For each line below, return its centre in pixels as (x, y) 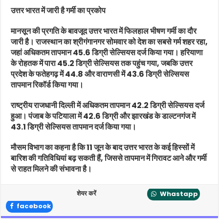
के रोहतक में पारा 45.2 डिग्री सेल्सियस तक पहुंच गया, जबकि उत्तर (102, 63)
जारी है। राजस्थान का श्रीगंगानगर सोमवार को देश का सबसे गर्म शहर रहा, (109, 42)
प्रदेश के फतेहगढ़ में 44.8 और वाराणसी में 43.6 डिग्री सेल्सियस (100, 74)
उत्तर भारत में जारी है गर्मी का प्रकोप (58, 10)
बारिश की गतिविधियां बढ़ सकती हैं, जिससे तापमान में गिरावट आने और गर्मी (109, 158)
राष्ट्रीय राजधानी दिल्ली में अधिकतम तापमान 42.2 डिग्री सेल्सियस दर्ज (108, 105)
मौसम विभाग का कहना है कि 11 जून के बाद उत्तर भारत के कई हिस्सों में (103, 147)
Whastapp (179, 194)
